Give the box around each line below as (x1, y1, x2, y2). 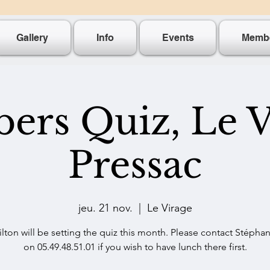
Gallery (16, 32, 48, 43)
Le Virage (146, 201, 192, 215)
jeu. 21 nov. (78, 201, 133, 215)
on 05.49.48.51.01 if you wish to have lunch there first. (23, 241, 247, 253)
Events (162, 32, 194, 43)
